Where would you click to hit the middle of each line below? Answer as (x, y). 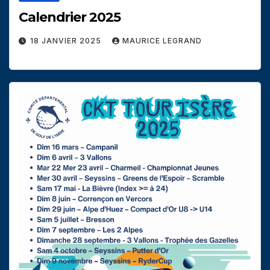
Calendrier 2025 (70, 17)
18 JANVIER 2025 (67, 40)
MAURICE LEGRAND (162, 40)
